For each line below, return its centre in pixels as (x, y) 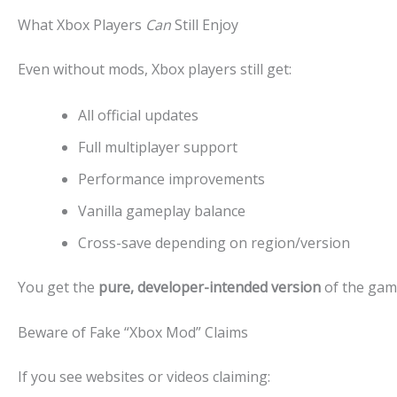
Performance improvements (171, 179)
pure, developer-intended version (210, 287)
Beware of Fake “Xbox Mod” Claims (133, 333)
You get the (58, 287)
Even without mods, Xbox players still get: (155, 70)
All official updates (138, 115)
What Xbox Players (82, 25)
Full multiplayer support (158, 147)
